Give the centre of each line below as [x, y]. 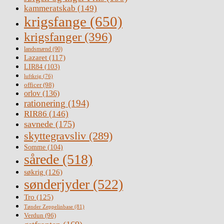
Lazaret [35, 58]
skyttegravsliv [55, 136]
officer [33, 85]
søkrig [34, 172]
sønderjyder [57, 184]
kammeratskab [50, 8]
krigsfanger [53, 37]
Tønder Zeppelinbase [48, 207]
